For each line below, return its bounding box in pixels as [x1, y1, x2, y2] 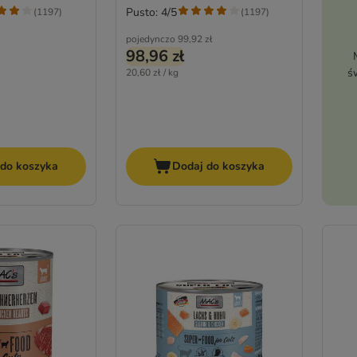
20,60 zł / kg [125, 65, 178, 79]
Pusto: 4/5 [125, 4, 177, 20]
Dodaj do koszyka [172, 159, 265, 175]
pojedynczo [125, 32, 175, 45]
